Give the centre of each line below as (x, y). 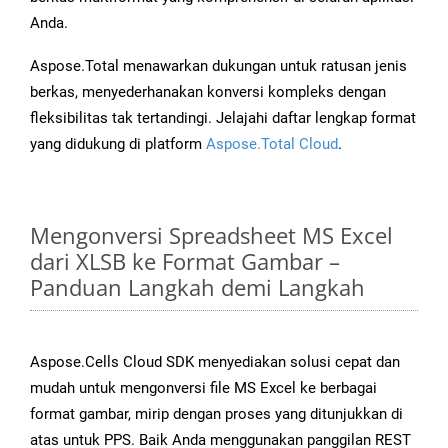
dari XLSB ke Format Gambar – (185, 261)
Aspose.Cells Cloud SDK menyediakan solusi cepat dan (215, 362)
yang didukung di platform (118, 144)
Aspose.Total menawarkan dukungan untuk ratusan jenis (218, 66)
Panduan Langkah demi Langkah (197, 287)
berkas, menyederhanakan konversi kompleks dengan (208, 92)
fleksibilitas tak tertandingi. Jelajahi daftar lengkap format (223, 118)
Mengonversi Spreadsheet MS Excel (211, 235)
